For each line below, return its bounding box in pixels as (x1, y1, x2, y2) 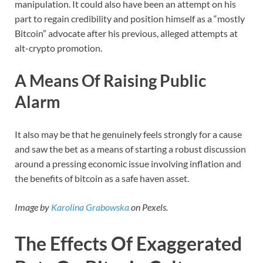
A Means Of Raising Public (15, 70, 206, 90)
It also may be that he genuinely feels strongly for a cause (15, 128, 242, 140)
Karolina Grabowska (51, 201, 129, 213)
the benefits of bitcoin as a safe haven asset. (15, 172, 189, 184)
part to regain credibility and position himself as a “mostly (15, 12, 245, 24)
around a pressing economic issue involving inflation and (15, 157, 241, 169)
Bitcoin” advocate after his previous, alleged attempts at (15, 27, 238, 39)
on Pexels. (129, 201, 168, 213)
